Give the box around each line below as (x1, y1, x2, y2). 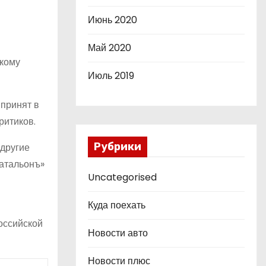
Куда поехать (88, 198, 145, 212)
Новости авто (88, 226, 148, 240)
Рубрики (94, 140, 141, 153)
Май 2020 (88, 41, 131, 55)
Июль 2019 (88, 69, 134, 83)
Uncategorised (88, 170, 157, 184)
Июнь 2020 (88, 13, 137, 27)
